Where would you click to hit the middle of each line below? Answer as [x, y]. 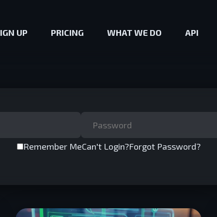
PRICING [67, 32]
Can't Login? [105, 146]
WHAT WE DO [134, 32]
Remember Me [52, 146]
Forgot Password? [164, 146]
